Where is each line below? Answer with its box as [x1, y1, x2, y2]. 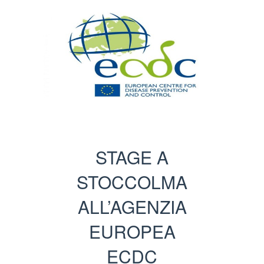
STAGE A [95, 144, 169, 170]
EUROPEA [88, 219, 176, 245]
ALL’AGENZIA [77, 194, 187, 220]
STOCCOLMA [77, 169, 187, 195]
